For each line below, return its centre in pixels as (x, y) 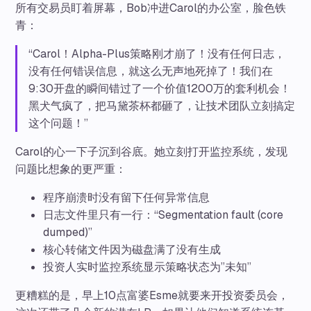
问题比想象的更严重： (71, 169)
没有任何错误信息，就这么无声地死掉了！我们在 (151, 71)
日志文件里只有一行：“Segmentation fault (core (163, 215)
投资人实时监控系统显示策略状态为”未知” (148, 267)
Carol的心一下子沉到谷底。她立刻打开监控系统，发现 (152, 151)
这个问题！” (59, 123)
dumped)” (68, 232)
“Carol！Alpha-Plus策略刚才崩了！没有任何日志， (157, 53)
